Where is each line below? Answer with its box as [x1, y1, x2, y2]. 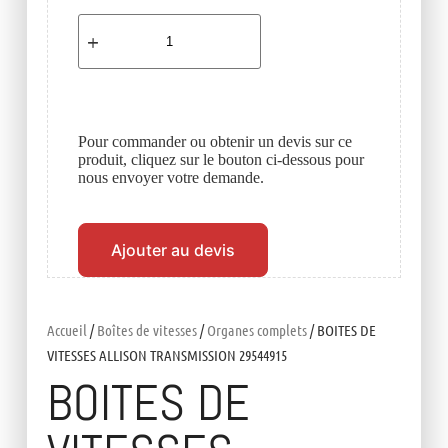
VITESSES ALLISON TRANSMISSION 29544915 [46, 346, 287, 365]
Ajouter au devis [110, 240, 235, 261]
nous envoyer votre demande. [77, 169, 264, 187]
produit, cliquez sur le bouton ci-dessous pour [77, 151, 364, 169]
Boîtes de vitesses [96, 321, 197, 340]
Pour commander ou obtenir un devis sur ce [77, 133, 352, 151]
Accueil [46, 321, 87, 340]
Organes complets [206, 321, 307, 340]
